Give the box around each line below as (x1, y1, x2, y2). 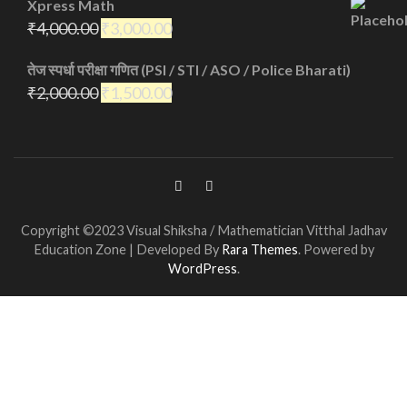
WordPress (167, 260, 237, 276)
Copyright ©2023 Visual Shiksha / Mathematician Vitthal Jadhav (20, 222, 387, 238)
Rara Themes (221, 241, 298, 257)
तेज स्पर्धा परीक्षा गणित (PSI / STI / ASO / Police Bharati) (27, 60, 351, 78)
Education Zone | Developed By (33, 241, 222, 257)
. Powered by (297, 241, 374, 257)
